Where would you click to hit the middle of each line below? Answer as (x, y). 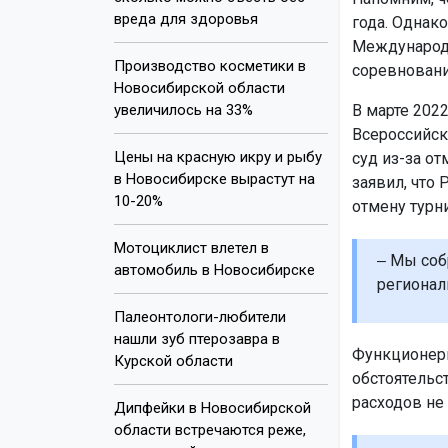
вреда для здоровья (186, 18)
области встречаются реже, (210, 429)
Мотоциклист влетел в (191, 247)
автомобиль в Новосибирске (214, 269)
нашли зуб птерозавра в (197, 338)
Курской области (173, 360)
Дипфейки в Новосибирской (212, 407)
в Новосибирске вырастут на (214, 178)
